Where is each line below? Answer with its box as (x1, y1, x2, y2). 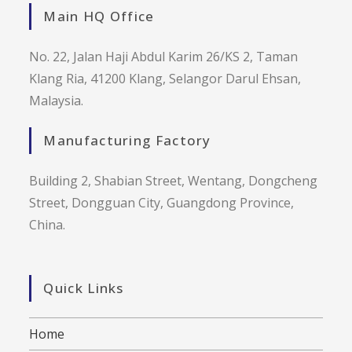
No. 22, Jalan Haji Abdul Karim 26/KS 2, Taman (29, 47, 299, 65)
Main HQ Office (43, 6, 155, 25)
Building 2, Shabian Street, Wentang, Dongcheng (29, 171, 318, 189)
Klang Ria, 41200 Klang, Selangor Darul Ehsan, (29, 69, 302, 87)
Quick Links (43, 278, 124, 297)
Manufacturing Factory (43, 130, 211, 149)
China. (29, 215, 66, 233)
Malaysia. (29, 91, 84, 109)
